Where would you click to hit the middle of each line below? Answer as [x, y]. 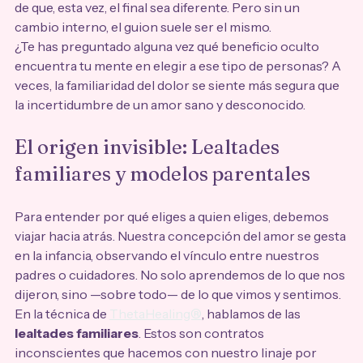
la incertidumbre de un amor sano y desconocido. [160, 105]
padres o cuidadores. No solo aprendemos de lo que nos [181, 275]
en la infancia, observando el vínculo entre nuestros [168, 256]
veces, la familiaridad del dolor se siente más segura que [178, 85]
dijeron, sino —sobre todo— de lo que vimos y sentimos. [178, 295]
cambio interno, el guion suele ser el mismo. [143, 27]
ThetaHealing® [156, 314]
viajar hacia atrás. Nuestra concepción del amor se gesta [181, 236]
